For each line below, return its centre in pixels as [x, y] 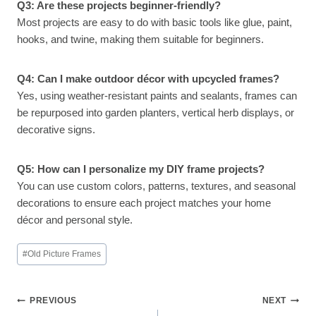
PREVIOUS [53, 301]
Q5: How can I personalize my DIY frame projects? [141, 169]
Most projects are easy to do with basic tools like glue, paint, [154, 23]
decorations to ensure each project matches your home [144, 203]
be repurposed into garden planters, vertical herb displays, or [156, 113]
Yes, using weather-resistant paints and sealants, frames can [157, 96]
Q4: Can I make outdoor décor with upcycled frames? [148, 79]
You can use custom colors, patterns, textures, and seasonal [156, 186]
